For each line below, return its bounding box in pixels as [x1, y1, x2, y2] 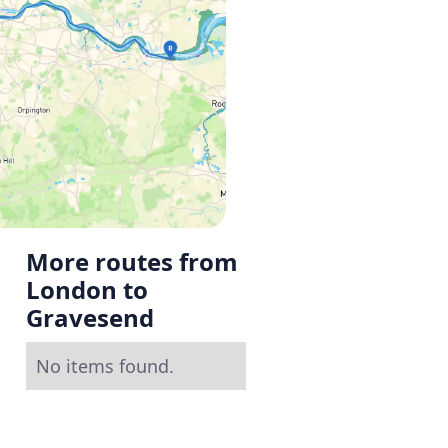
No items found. [36, 353, 174, 378]
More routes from [26, 244, 238, 278]
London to [26, 272, 148, 306]
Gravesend [26, 300, 154, 334]
